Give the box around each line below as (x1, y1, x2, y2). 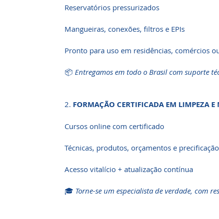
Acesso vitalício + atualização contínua (65, 164, 193, 174)
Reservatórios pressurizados (65, 2, 159, 12)
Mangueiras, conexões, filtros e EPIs (65, 24, 185, 34)
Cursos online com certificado (65, 121, 164, 131)
